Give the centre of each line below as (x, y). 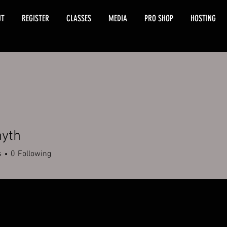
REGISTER (35, 18)
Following (34, 154)
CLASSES (79, 18)
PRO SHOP (159, 18)
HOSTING (203, 18)
